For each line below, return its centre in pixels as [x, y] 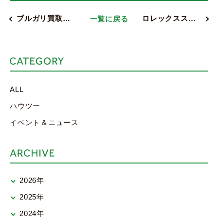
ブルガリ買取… [44, 18]
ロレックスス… [169, 18]
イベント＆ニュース [44, 122]
